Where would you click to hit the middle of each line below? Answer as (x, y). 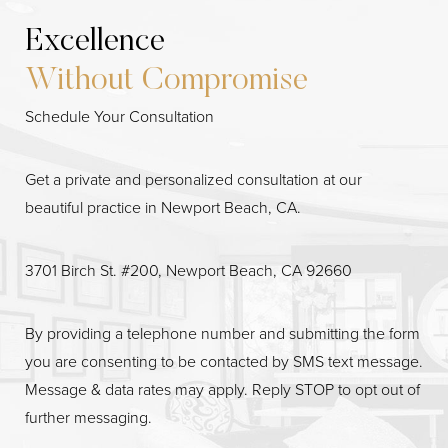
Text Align (251, 311)
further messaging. (88, 418)
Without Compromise (166, 81)
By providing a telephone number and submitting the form (222, 334)
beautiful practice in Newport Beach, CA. (163, 208)
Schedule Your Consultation (119, 117)
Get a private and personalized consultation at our (193, 180)
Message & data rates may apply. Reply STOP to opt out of (222, 390)
